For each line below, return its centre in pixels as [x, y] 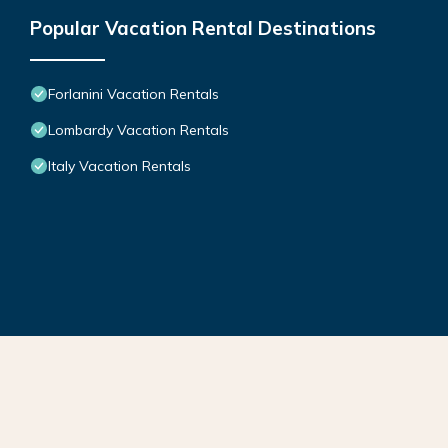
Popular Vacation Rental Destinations [203, 28]
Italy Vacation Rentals [119, 166]
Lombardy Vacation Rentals [138, 130]
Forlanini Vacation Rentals [133, 94]
